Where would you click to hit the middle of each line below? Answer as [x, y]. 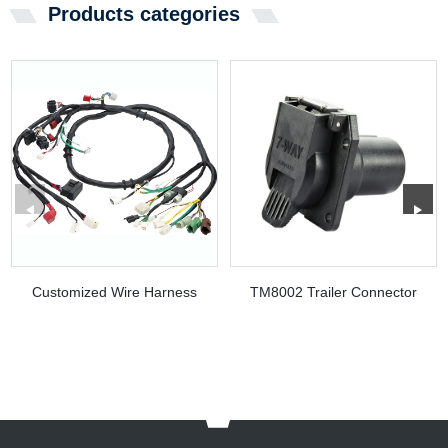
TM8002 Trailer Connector [333, 291]
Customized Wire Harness [114, 291]
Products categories [144, 13]
